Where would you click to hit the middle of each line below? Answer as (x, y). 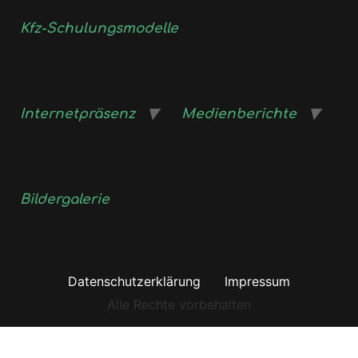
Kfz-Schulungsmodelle (99, 28)
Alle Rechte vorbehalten (179, 304)
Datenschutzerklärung (134, 281)
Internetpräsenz (78, 114)
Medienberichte (239, 114)
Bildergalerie (65, 199)
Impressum (257, 281)
